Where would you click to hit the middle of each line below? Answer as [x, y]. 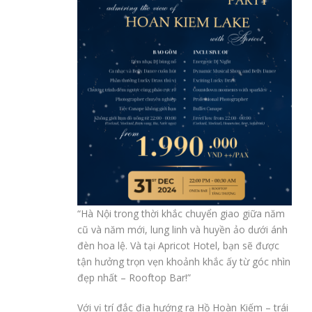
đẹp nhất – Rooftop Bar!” [134, 278]
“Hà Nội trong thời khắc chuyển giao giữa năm [181, 214]
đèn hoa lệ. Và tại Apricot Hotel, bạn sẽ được [178, 246]
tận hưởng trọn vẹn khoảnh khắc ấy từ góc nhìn [184, 262]
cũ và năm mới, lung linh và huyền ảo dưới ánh [182, 230]
